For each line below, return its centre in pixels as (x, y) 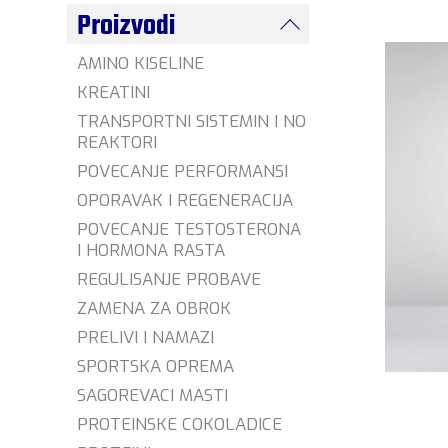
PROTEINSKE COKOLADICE (180, 424)
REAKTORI (117, 142)
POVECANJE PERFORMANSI (183, 171)
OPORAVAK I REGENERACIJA (185, 200)
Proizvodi (126, 26)
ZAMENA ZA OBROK (154, 308)
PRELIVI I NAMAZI (146, 337)
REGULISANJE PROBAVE (169, 279)
